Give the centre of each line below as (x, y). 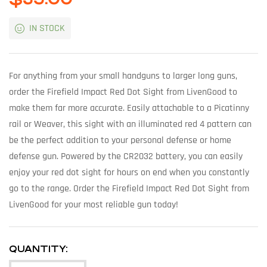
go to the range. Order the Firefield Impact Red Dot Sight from (129, 188)
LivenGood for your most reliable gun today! (94, 204)
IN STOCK (47, 29)
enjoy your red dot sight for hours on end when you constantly (129, 172)
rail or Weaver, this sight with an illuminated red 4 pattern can (130, 124)
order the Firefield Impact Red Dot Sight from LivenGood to (123, 92)
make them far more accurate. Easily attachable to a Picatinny (129, 108)
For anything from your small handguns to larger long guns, (123, 76)
